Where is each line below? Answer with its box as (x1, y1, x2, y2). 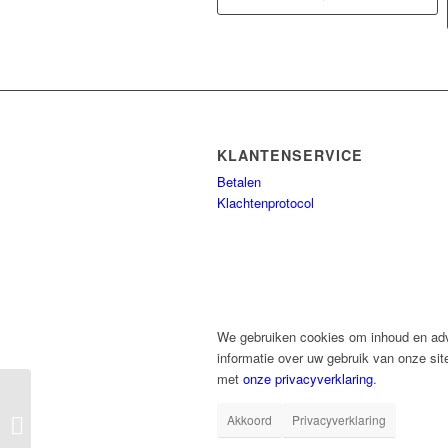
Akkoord (227, 410, 272, 428)
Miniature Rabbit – (35, 403, 140, 423)
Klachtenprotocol (217, 192, 314, 212)
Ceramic (35, 424, 83, 444)
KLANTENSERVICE (217, 144, 363, 165)
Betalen (217, 171, 261, 191)
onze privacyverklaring (243, 368, 373, 388)
